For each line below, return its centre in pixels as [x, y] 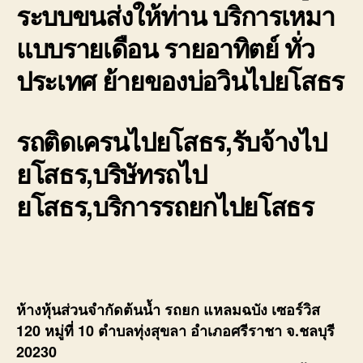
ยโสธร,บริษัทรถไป [111, 174]
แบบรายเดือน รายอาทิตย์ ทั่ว [165, 48]
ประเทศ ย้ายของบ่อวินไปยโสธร [180, 81]
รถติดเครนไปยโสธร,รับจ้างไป [171, 141]
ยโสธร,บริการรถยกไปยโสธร [165, 206]
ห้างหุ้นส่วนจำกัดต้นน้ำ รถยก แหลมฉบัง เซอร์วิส [168, 310]
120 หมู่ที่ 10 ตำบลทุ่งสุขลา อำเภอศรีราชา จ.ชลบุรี [175, 331]
